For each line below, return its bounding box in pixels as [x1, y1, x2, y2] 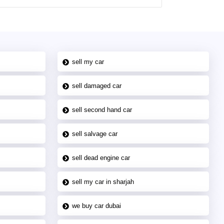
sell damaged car [72, 81, 122, 89]
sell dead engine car [72, 153, 130, 161]
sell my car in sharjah [72, 177, 134, 185]
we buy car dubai [72, 201, 121, 209]
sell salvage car [72, 129, 118, 137]
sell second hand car [72, 105, 132, 113]
